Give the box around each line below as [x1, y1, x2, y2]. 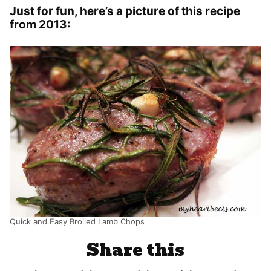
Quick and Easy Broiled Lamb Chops [10, 217, 145, 227]
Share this [87, 237, 184, 264]
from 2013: [10, 17, 71, 31]
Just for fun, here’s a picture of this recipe [10, 4, 240, 18]
